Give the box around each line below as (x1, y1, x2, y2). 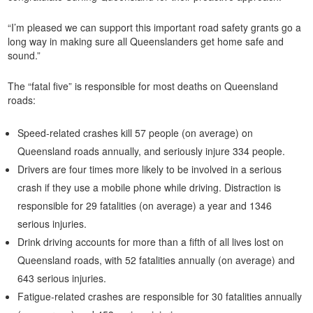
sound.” (8, 48, 50, 62)
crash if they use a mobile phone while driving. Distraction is (17, 180, 282, 194)
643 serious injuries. (17, 271, 107, 285)
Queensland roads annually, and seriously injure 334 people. (17, 144, 286, 158)
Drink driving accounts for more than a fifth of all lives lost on (17, 235, 284, 249)
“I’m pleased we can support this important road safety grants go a (8, 20, 302, 34)
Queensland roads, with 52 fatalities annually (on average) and (17, 253, 296, 267)
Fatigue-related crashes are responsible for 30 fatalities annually (17, 289, 303, 303)
